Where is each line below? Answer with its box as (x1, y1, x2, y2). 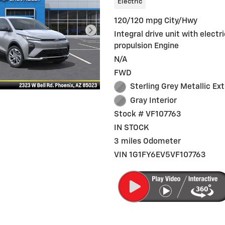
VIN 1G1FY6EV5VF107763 (114, 151, 206, 159)
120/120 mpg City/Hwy (114, 17, 198, 25)
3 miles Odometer (114, 138, 181, 146)
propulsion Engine (114, 42, 179, 50)
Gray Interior (130, 96, 177, 104)
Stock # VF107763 (114, 110, 182, 119)
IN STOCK (114, 124, 150, 132)
